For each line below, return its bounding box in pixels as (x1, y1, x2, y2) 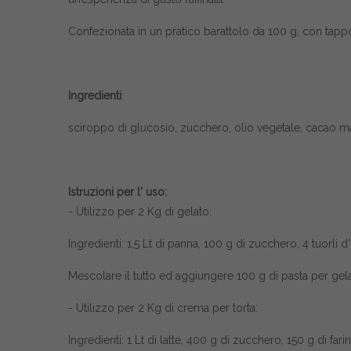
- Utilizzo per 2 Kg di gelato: (68, 205, 212, 218)
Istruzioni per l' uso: (68, 186, 167, 198)
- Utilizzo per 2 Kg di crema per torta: (68, 302, 258, 314)
